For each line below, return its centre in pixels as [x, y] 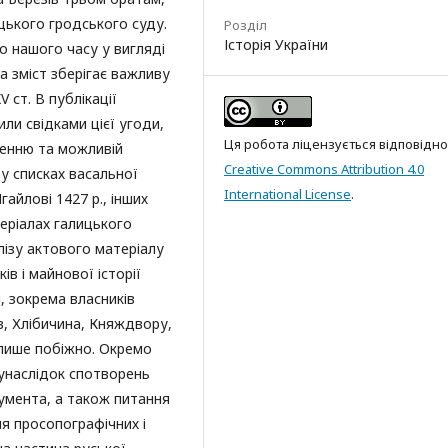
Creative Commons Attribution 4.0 [324, 169]
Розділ [245, 25]
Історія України [276, 44]
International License [287, 194]
